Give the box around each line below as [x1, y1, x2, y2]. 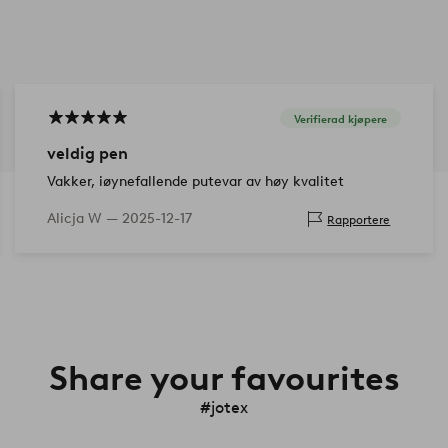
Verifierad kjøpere [294, 111, 388, 126]
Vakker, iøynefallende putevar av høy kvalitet [46, 173, 344, 191]
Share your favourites [48, 357, 400, 400]
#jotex [200, 398, 248, 418]
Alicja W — [46, 210, 122, 228]
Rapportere [327, 211, 391, 227]
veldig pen [46, 144, 128, 164]
